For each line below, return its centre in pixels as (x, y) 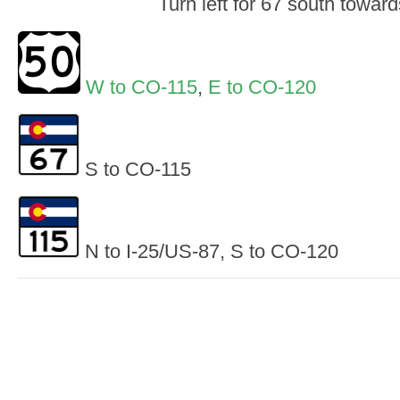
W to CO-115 (142, 87)
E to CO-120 (262, 87)
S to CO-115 (135, 169)
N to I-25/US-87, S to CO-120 (209, 252)
